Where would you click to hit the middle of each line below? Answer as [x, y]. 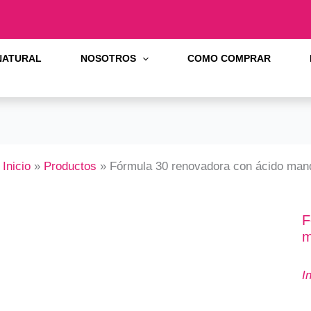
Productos [70, 166]
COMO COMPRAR [229, 58]
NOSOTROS [108, 58]
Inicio [17, 166]
